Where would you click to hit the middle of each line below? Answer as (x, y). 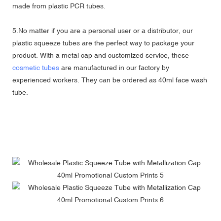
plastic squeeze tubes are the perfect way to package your (103, 43)
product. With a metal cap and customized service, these (101, 55)
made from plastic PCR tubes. (59, 6)
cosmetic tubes (36, 67)
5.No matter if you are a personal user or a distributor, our (103, 30)
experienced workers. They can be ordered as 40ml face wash (110, 80)
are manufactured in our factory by (114, 67)
